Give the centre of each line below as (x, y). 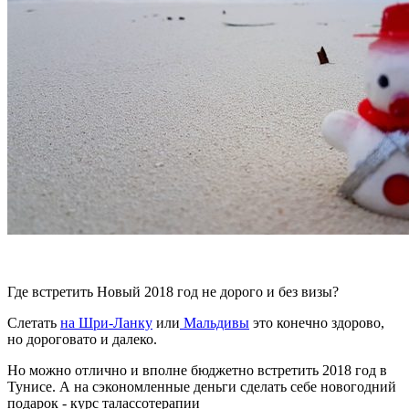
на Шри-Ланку (106, 322)
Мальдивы (215, 322)
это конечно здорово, (317, 322)
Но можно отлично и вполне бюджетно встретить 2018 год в (197, 370)
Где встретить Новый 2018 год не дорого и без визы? (173, 291)
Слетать (34, 322)
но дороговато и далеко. (82, 339)
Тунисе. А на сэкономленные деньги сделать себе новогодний (202, 386)
